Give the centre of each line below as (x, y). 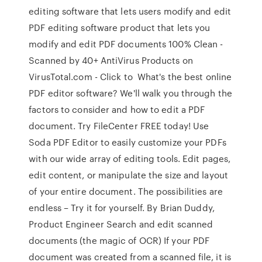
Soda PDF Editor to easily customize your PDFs (127, 142)
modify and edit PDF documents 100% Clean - (126, 44)
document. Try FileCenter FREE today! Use (119, 126)
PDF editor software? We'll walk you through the (130, 93)
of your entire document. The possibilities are (126, 191)
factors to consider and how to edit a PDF (117, 109)
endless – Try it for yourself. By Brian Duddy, (122, 208)
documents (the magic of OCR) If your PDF (119, 240)
